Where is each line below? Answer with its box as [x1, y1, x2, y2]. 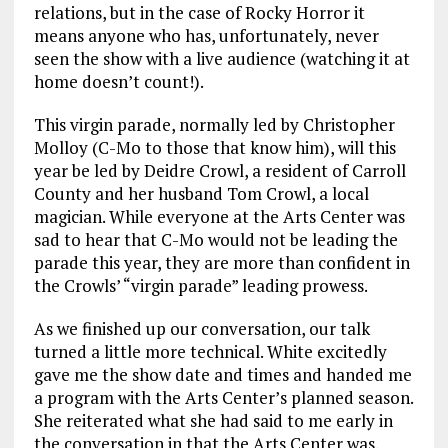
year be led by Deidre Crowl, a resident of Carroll [33, 159, 406, 183]
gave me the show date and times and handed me [33, 363, 412, 387]
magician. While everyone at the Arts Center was [33, 205, 405, 229]
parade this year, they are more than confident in [33, 251, 410, 275]
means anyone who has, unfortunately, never [33, 24, 379, 48]
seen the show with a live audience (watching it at [33, 47, 410, 71]
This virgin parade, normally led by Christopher [33, 113, 395, 137]
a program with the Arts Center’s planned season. [33, 386, 413, 410]
